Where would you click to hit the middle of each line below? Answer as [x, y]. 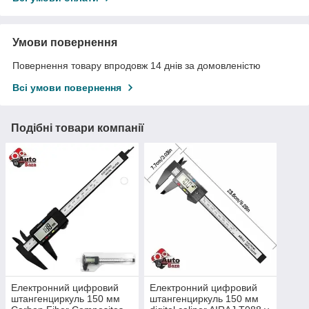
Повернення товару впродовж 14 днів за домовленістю [137, 66]
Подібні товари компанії [78, 128]
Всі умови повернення [67, 88]
